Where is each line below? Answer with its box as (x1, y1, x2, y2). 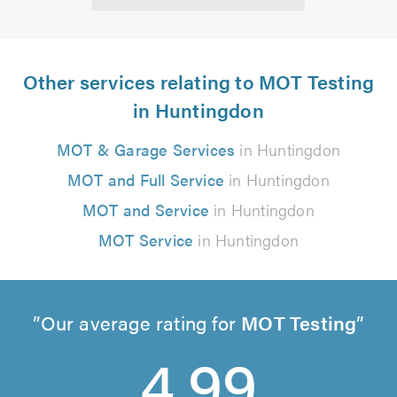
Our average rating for (40, 307, 242, 336)
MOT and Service (82, 198, 210, 221)
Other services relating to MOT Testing (22, 66, 375, 95)
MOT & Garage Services (56, 137, 236, 160)
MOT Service (97, 228, 194, 251)
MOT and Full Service (67, 167, 225, 191)
